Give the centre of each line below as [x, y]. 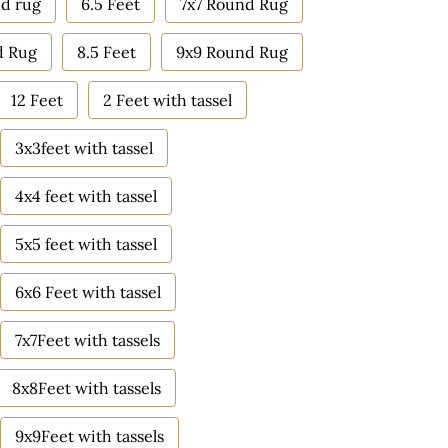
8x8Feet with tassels [86, 388]
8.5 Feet [106, 52]
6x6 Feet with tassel [88, 292]
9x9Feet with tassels [89, 436]
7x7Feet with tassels [87, 340]
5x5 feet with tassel [86, 244]
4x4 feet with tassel [86, 196]
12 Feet [37, 100]
